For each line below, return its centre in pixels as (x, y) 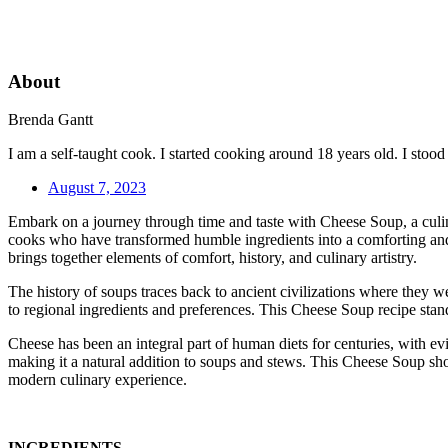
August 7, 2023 (97, 188)
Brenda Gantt (50, 120)
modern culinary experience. (97, 380)
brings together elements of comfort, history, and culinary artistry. (212, 258)
